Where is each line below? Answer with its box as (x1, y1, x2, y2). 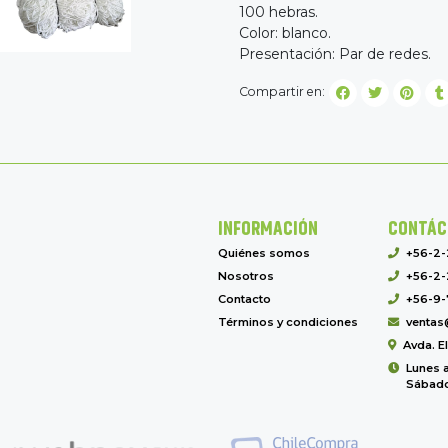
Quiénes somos (217, 245, 310, 260)
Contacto (217, 291, 271, 306)
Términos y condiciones (217, 314, 358, 329)
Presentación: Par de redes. (239, 44, 431, 63)
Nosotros (217, 268, 274, 283)
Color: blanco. (239, 23, 331, 42)
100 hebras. (239, 2, 318, 21)
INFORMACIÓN (217, 214, 318, 238)
